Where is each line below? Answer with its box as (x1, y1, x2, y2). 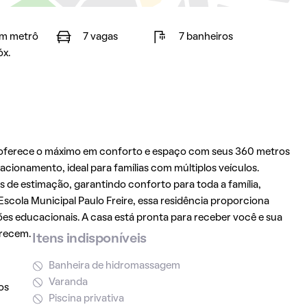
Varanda (48, 278, 88, 287)
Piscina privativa (48, 294, 124, 304)
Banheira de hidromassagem (48, 261, 180, 271)
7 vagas (82, 32, 118, 42)
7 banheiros (178, 32, 233, 42)
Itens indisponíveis (32, 233, 147, 245)
